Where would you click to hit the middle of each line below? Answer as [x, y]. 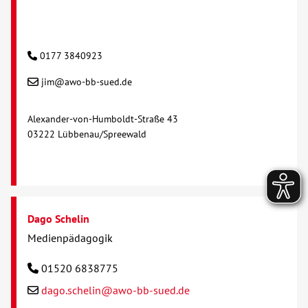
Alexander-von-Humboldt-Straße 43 [103, 119]
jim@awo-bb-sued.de [87, 82]
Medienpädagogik [70, 238]
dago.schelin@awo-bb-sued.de [115, 290]
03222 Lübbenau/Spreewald [87, 134]
